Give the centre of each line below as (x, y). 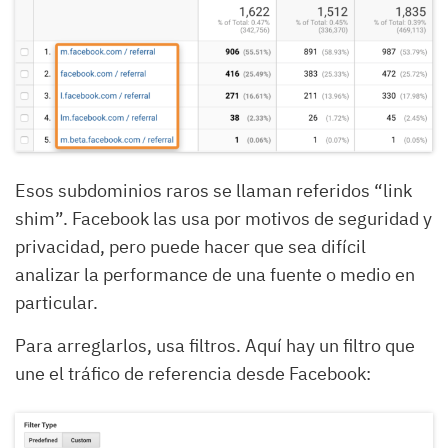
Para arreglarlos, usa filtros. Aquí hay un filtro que (215, 346)
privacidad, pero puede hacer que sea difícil (190, 247)
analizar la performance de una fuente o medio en (215, 275)
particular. (56, 303)
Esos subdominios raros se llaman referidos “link (213, 191)
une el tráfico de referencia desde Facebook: (193, 374)
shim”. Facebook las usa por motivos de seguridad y (223, 219)
